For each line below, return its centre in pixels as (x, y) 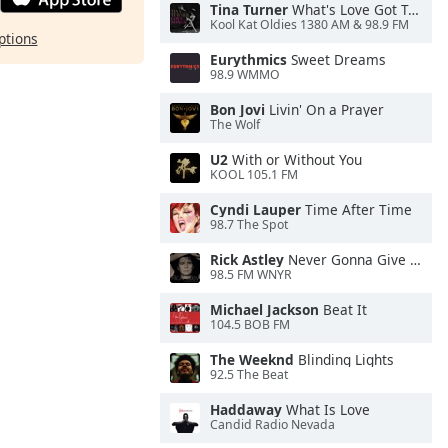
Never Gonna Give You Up (347, 259)
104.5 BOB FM (250, 325)
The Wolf (235, 125)
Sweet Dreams (336, 59)
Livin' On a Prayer (324, 109)
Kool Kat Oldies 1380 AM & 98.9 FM (309, 25)
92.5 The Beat (249, 375)
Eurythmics (248, 59)
